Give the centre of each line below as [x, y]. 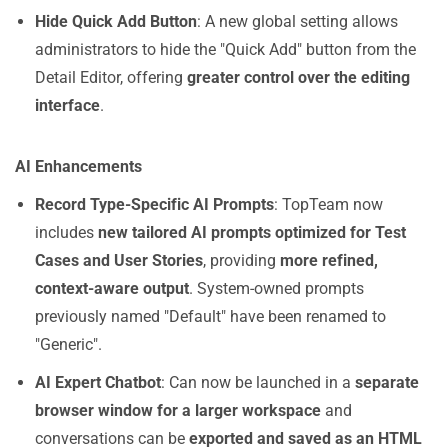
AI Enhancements [78, 166]
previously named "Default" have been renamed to [210, 316]
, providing [241, 260]
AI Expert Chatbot [98, 382]
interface [67, 105]
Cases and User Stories [119, 260]
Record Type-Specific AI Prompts [154, 204]
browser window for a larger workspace [178, 410]
